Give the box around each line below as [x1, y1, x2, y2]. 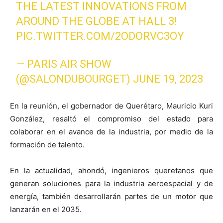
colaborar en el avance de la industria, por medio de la [10, 126, 213, 136]
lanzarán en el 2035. [10, 204, 82, 214]
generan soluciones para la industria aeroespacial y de [10, 178, 213, 188]
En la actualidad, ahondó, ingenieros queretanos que [10, 165, 213, 175]
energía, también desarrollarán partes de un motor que [10, 191, 213, 201]
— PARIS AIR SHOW [16, 57, 112, 70]
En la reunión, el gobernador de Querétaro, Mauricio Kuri [10, 101, 213, 111]
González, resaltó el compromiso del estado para [10, 113, 213, 123]
